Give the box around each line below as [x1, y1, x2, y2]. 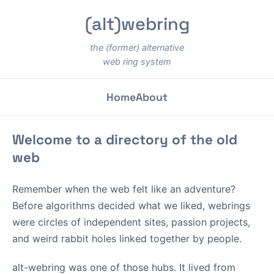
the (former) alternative [90, 42, 184, 53]
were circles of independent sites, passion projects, [12, 216, 250, 228]
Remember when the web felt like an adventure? [12, 183, 235, 195]
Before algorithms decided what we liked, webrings [12, 199, 250, 212]
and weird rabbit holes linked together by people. [12, 232, 242, 245]
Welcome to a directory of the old [12, 131, 237, 149]
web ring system [103, 56, 171, 67]
